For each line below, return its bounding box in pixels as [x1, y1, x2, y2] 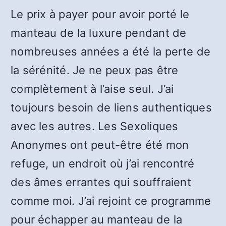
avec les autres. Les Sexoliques [11, 120, 179, 133]
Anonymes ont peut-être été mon [11, 138, 189, 151]
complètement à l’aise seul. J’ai [11, 82, 174, 95]
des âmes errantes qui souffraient [11, 176, 191, 189]
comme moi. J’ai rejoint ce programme [11, 194, 211, 207]
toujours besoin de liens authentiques [11, 101, 212, 114]
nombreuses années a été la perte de [11, 45, 211, 58]
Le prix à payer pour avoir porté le [11, 8, 190, 21]
